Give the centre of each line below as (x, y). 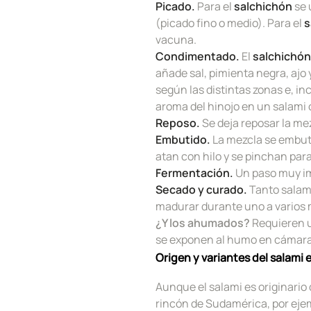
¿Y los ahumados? (203, 222)
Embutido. (184, 139)
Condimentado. (199, 56)
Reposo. (178, 123)
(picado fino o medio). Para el (230, 23)
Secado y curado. (201, 189)
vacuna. (176, 39)
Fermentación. (194, 173)
